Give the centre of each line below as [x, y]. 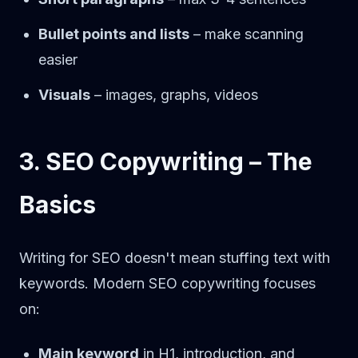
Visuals [64, 95]
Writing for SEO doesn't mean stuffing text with [175, 258]
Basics [58, 205]
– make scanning [247, 34]
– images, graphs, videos [174, 95]
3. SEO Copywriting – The [166, 161]
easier [58, 60]
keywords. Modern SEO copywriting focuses [167, 283]
